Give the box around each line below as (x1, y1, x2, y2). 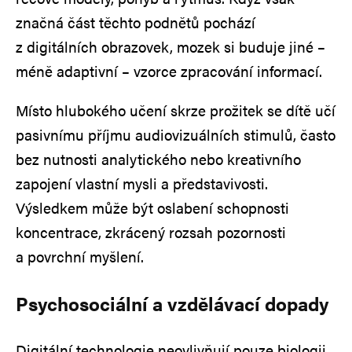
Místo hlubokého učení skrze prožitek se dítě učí (16, 99, 335, 121)
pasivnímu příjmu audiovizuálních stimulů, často (16, 123, 335, 145)
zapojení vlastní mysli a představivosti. (16, 172, 268, 194)
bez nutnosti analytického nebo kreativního (16, 148, 301, 170)
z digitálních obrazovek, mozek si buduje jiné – (16, 35, 325, 57)
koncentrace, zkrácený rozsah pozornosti (16, 221, 286, 243)
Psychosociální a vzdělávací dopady (16, 289, 328, 317)
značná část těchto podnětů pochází (16, 11, 255, 33)
